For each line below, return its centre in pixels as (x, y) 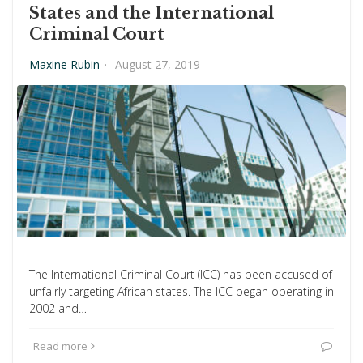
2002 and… (58, 308)
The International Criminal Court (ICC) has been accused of (181, 274)
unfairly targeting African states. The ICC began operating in (181, 291)
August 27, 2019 (158, 64)
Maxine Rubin (64, 64)
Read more (60, 346)
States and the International (152, 13)
